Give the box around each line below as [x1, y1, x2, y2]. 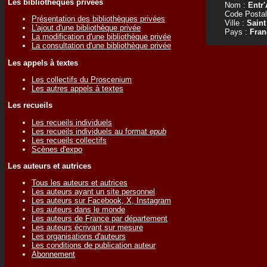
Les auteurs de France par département [32, 214, 167, 223]
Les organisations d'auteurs [32, 232, 126, 241]
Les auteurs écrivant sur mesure [32, 223, 143, 232]
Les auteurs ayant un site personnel [32, 187, 155, 197]
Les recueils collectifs [32, 135, 107, 145]
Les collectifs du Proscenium [32, 74, 132, 84]
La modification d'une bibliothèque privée [32, 32, 171, 42]
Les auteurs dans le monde [32, 205, 125, 215]
